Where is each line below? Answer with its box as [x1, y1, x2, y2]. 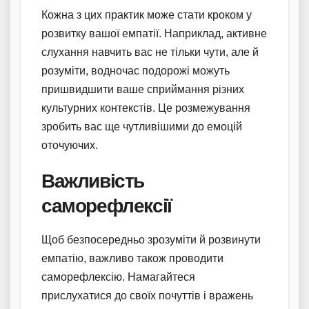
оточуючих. [41, 139, 98, 152]
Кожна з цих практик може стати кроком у [41, 9, 252, 21]
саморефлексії [41, 194, 172, 218]
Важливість [41, 169, 144, 193]
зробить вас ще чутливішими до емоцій [41, 121, 242, 133]
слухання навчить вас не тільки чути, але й [41, 46, 259, 59]
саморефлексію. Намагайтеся [41, 271, 195, 283]
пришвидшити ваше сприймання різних [41, 83, 244, 96]
